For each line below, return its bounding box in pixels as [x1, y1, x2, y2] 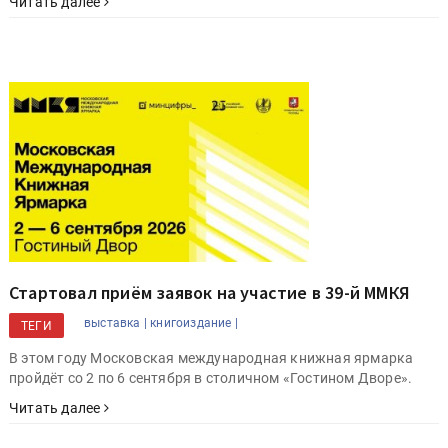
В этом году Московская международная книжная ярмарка [9, 349, 414, 366]
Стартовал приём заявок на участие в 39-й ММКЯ [9, 280, 410, 304]
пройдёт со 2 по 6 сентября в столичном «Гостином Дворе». [9, 369, 413, 386]
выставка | [84, 315, 147, 330]
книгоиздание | [150, 315, 239, 330]
